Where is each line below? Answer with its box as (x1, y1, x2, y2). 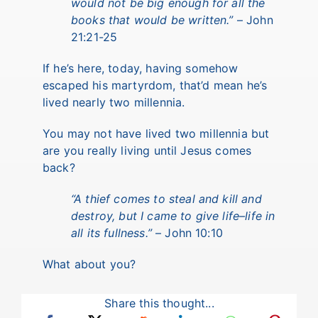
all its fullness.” (70, 226, 152, 241)
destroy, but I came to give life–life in (70, 209, 275, 224)
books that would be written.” (70, 13, 234, 28)
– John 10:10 (151, 226, 223, 241)
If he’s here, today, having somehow (42, 61, 238, 76)
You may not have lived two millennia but (42, 126, 270, 141)
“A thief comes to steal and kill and (70, 192, 262, 207)
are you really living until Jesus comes (42, 143, 252, 158)
